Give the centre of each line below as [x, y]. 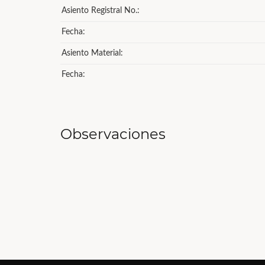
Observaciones [113, 134]
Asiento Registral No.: [101, 11]
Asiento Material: [92, 53]
